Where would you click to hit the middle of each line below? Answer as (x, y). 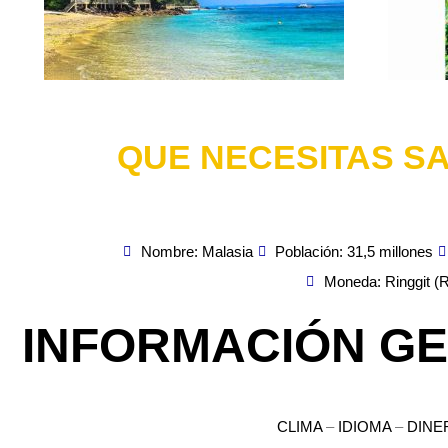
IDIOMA (364, 427)
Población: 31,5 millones (354, 252)
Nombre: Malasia (196, 252)
